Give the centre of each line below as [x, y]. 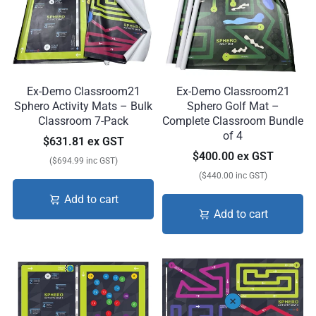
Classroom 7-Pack [83, 121]
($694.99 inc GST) [83, 161]
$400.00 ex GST [233, 157]
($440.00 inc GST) [233, 176]
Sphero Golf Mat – [233, 107]
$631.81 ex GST [83, 142]
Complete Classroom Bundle [233, 121]
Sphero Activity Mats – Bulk [83, 107]
